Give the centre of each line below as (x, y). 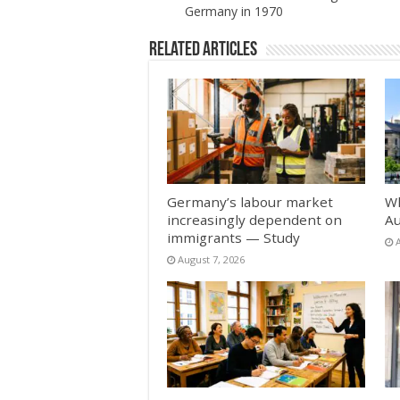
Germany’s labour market (250, 202)
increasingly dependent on (254, 220)
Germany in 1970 (234, 11)
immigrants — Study (233, 238)
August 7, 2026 (211, 260)
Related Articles (203, 50)
